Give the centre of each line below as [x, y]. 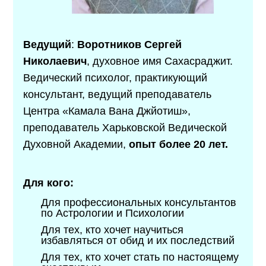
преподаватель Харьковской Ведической [125, 127]
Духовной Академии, [76, 144]
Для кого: [49, 183]
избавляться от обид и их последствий [138, 240]
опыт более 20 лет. [179, 144]
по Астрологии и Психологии [113, 213]
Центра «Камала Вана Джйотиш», [107, 111]
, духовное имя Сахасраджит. [160, 61]
